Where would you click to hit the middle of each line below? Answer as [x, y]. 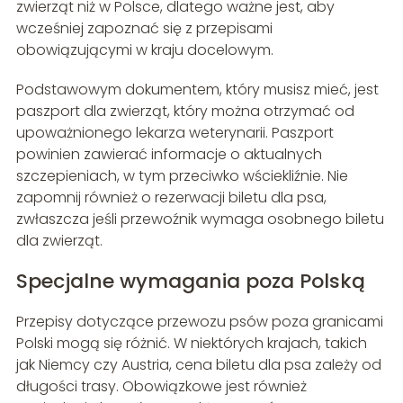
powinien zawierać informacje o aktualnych [169, 154]
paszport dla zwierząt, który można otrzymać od [185, 111]
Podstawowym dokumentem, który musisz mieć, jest [197, 89]
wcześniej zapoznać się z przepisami [144, 28]
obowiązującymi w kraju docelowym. [144, 49]
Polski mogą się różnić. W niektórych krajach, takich [191, 343]
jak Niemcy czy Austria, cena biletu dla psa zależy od [198, 364]
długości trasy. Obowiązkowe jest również [161, 386]
